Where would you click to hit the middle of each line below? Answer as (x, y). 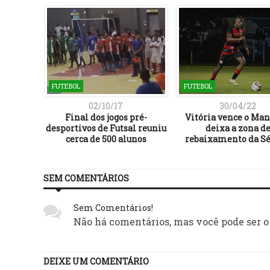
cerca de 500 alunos (106, 139)
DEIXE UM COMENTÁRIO (96, 261)
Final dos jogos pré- (106, 117)
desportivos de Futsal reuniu (106, 128)
